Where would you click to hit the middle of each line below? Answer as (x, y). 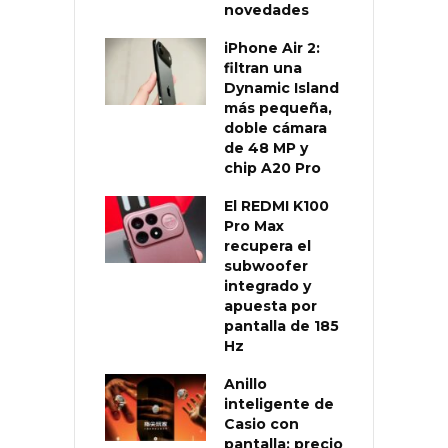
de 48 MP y (266, 147)
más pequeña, (278, 107)
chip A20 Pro (272, 167)
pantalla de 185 (281, 325)
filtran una (263, 67)
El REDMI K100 (276, 205)
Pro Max (254, 225)
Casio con (261, 423)
